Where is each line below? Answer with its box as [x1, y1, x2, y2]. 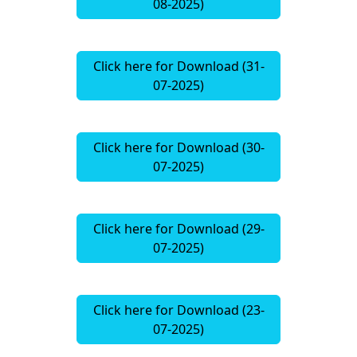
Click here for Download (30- [92, 139, 265, 157]
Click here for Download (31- [92, 57, 265, 76]
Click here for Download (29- [92, 220, 265, 238]
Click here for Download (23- [92, 301, 265, 320]
